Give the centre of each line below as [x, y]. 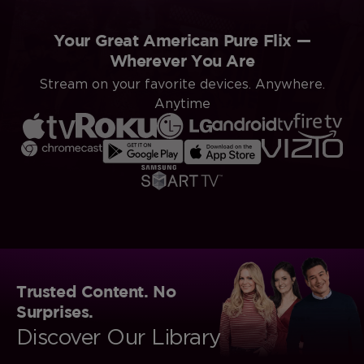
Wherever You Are [182, 60]
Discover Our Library [119, 336]
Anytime [182, 103]
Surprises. [55, 311]
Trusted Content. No [96, 290]
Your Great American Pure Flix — [182, 39]
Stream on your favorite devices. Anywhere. [182, 83]
